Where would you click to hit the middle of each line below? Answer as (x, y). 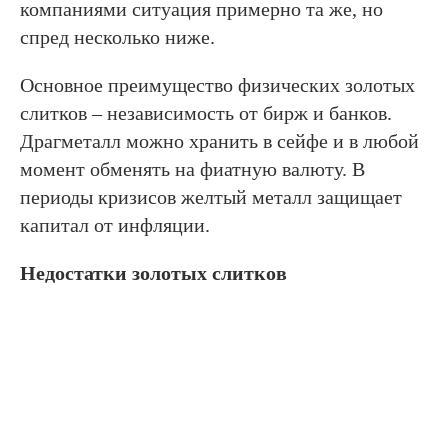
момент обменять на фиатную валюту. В (192, 169)
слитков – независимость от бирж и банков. (206, 113)
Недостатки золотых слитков (153, 273)
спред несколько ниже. (117, 37)
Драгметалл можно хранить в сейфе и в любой (219, 141)
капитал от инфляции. (115, 225)
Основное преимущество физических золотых (217, 85)
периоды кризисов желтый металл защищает (211, 197)
